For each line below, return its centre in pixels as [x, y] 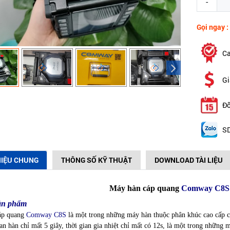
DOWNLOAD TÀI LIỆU [188, 160]
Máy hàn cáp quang [146, 188]
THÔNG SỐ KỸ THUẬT [96, 160]
